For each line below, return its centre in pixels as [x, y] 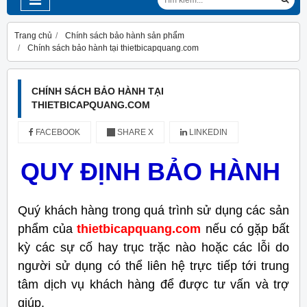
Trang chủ [33, 35]
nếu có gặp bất [247, 229]
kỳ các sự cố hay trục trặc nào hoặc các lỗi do [153, 247]
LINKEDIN [207, 132]
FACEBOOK [57, 132]
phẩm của [46, 229]
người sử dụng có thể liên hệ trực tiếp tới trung [153, 266]
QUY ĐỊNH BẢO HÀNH [150, 171]
